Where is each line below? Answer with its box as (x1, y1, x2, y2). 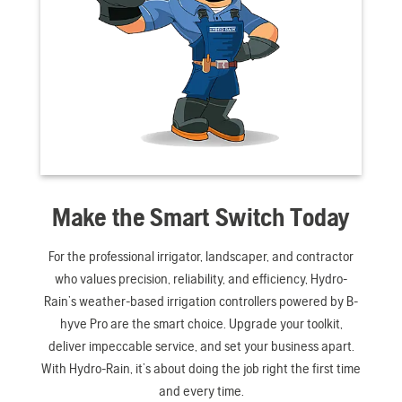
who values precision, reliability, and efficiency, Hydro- (55, 269, 347, 287)
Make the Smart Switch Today (52, 202, 350, 232)
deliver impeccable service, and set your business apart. (48, 336, 354, 354)
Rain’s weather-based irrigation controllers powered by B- (44, 292, 358, 310)
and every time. (158, 381, 244, 399)
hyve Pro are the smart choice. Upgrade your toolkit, (59, 314, 343, 332)
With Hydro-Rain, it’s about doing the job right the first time (41, 359, 361, 377)
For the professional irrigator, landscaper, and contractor (48, 247, 354, 265)
